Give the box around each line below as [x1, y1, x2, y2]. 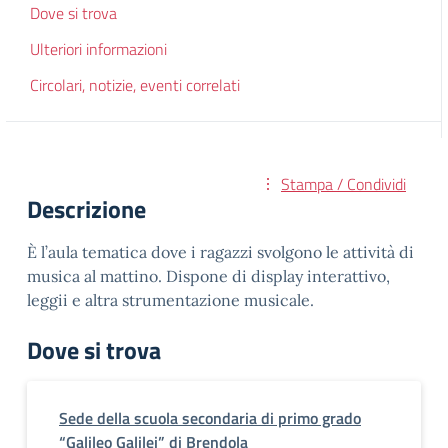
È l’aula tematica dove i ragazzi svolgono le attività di [27, 242, 414, 262]
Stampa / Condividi [281, 172, 406, 196]
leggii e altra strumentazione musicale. [27, 290, 314, 310]
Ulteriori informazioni [30, 37, 167, 61]
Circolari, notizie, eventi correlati [30, 73, 240, 97]
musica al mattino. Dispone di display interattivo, [27, 266, 390, 286]
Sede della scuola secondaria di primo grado [59, 406, 361, 430]
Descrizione [27, 191, 146, 227]
